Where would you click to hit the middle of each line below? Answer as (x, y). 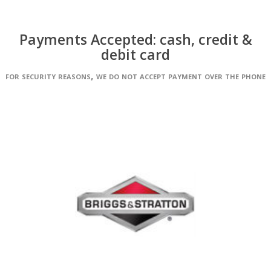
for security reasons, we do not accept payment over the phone (135, 76)
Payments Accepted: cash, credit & (135, 39)
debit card (135, 54)
